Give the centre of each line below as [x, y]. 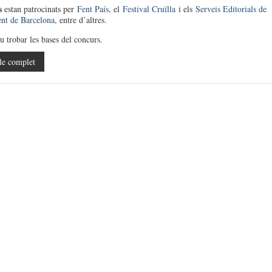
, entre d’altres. [80, 20]
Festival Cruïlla [149, 9]
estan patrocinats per [39, 9]
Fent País [93, 9]
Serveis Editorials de [231, 9]
